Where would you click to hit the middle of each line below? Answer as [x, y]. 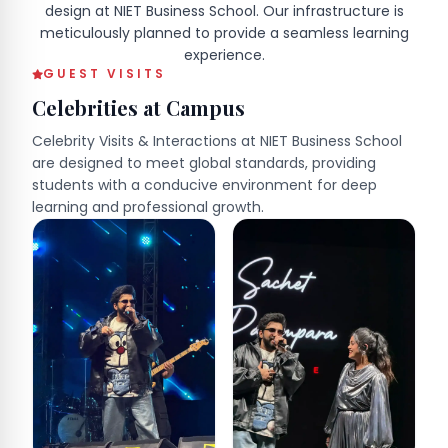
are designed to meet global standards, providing [204, 162]
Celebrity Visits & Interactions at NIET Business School [217, 140]
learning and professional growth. [148, 206]
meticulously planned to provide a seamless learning [224, 32]
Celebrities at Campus [138, 107]
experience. [224, 54]
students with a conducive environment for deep [204, 184]
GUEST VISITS [104, 73]
